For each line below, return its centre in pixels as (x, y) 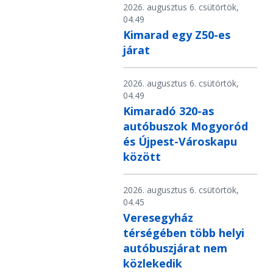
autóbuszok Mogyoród (186, 126)
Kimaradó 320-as (168, 111)
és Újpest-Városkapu (180, 142)
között (142, 157)
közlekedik (153, 264)
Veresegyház (158, 218)
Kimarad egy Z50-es (177, 35)
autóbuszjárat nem (175, 248)
